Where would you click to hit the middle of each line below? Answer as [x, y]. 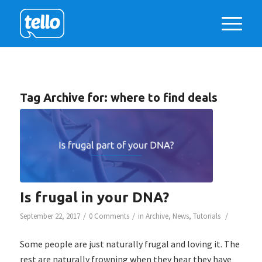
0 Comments [109, 216]
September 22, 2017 [50, 216]
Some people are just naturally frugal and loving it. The [130, 244]
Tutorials [206, 216]
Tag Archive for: [65, 97]
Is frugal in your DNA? [94, 197]
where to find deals [164, 97]
